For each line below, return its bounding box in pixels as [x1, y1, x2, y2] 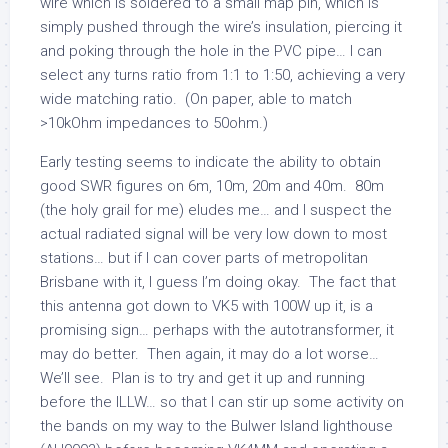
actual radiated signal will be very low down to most [40, 225, 387, 243]
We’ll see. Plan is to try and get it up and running [40, 369, 365, 387]
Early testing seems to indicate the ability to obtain [40, 153, 381, 171]
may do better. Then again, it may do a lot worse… [40, 345, 379, 363]
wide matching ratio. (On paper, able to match [40, 90, 352, 108]
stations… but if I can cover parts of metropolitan [40, 249, 368, 267]
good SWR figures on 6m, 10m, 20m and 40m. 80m [40, 177, 384, 195]
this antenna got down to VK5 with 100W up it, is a [40, 297, 373, 315]
